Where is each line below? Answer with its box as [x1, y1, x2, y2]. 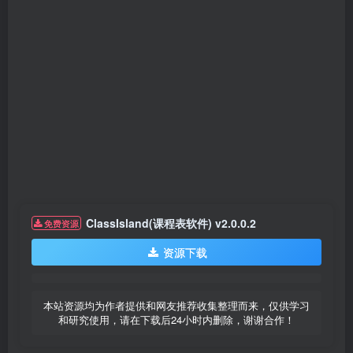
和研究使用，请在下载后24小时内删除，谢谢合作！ [58, 312, 295, 328]
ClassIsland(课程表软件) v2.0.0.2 [86, 215, 257, 232]
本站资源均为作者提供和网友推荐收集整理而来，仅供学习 [43, 298, 310, 314]
